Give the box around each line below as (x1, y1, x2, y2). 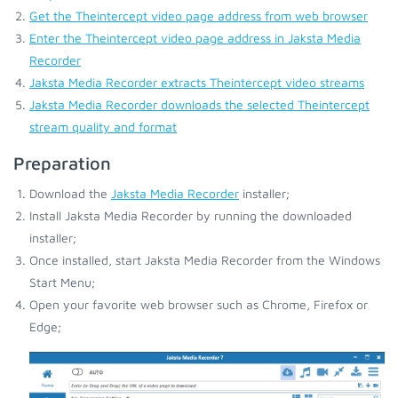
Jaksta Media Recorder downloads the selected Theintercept (29, 97, 370, 112)
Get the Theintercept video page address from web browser (29, 8, 368, 23)
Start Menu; (29, 275, 95, 290)
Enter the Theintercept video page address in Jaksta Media (29, 30, 361, 45)
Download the (29, 186, 111, 201)
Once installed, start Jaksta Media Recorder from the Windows (29, 252, 380, 267)
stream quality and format (29, 119, 177, 134)
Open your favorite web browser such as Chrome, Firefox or (29, 297, 368, 312)
